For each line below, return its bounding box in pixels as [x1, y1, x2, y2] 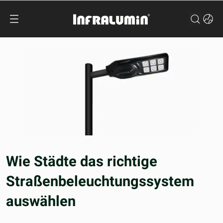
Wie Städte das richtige [6, 153, 157, 170]
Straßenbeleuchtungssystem [6, 173, 194, 190]
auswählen [6, 193, 76, 210]
